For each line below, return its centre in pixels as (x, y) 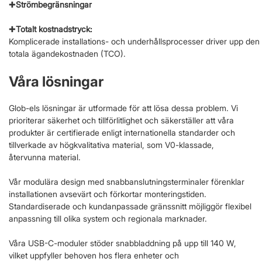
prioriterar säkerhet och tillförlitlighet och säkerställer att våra (121, 120)
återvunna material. (45, 157)
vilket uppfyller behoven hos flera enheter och (94, 255)
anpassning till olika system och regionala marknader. (108, 218)
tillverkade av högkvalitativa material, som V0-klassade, (111, 144)
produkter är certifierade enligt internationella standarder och (122, 132)
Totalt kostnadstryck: (54, 29)
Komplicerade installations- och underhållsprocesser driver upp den (134, 41)
